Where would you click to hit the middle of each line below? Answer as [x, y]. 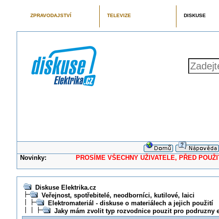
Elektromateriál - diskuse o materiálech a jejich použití [130, 203]
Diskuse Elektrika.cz [66, 187]
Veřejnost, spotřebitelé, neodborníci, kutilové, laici [118, 195]
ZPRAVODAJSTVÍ [51, 15]
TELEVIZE [119, 15]
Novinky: [33, 158]
